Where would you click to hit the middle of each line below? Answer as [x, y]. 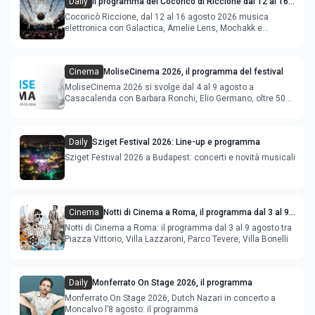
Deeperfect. [87, 39]
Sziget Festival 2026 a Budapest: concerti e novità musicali [180, 157]
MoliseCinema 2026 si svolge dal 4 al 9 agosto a [159, 87]
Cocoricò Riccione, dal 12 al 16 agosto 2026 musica [167, 17]
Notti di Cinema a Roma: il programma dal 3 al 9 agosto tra [178, 227]
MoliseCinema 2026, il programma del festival [193, 71]
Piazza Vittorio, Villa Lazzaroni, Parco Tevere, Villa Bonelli [176, 239]
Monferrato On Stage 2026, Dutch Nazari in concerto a [170, 298]
